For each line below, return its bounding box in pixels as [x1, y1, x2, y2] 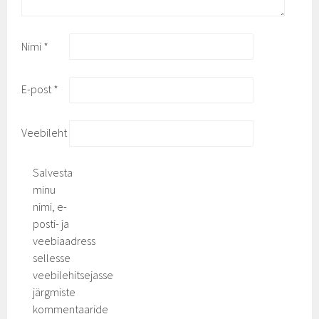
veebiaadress [33, 233, 96, 248]
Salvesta [33, 164, 73, 179]
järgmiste [33, 284, 76, 299]
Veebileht [21, 125, 68, 140]
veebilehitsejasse [33, 267, 114, 282]
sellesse [33, 250, 71, 265]
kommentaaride [33, 301, 109, 316]
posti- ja [33, 216, 70, 231]
